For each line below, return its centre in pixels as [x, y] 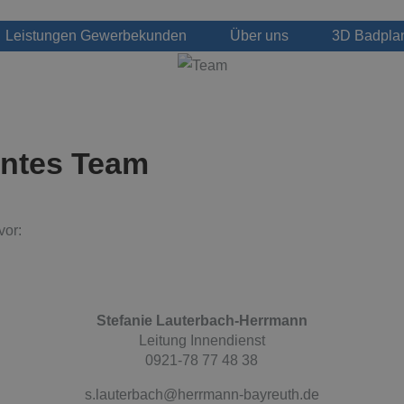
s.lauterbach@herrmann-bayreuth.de [202, 394]
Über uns [259, 36]
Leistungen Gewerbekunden [96, 36]
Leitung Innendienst [202, 340]
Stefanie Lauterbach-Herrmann [202, 320]
